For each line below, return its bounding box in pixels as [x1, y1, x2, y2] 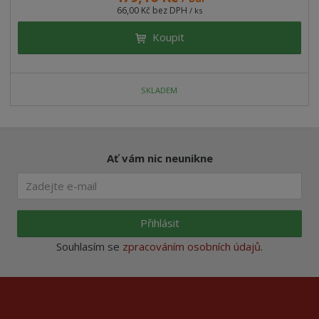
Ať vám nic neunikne [106, 150, 213, 165]
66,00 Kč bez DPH [117, 4, 189, 16]
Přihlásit [140, 216, 179, 231]
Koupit [152, 29, 184, 44]
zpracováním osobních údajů [122, 239, 261, 253]
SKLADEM [141, 85, 178, 96]
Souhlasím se [56, 239, 122, 253]
